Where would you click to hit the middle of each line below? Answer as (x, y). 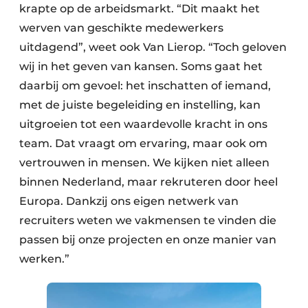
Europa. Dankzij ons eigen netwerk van (129, 201)
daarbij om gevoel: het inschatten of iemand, (145, 86)
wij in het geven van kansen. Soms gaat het (141, 67)
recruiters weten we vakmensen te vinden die (148, 221)
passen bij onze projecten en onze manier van (148, 240)
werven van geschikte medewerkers (121, 28)
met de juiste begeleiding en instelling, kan (140, 105)
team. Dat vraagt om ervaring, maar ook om (143, 144)
